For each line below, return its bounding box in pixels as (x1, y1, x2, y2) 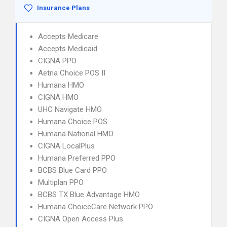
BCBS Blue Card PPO (38, 166, 107, 175)
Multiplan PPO (38, 178, 84, 187)
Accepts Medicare (38, 32, 98, 41)
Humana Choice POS (38, 117, 107, 126)
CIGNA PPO (38, 56, 77, 65)
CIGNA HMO (38, 93, 79, 102)
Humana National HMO (38, 129, 113, 138)
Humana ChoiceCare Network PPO (38, 202, 153, 211)
